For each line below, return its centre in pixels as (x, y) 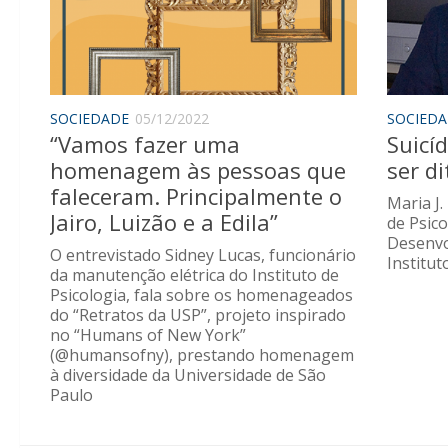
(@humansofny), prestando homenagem (202, 354)
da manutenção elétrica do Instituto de (194, 274)
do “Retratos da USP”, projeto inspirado (198, 314)
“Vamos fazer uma (145, 143)
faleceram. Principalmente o (196, 195)
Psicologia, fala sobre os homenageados (201, 294)
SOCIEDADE (89, 119)
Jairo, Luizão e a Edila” (164, 221)
